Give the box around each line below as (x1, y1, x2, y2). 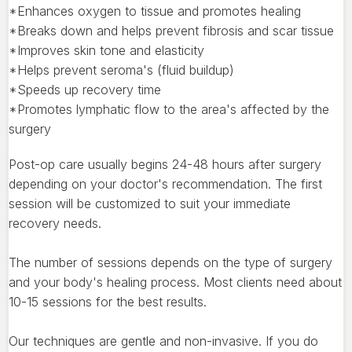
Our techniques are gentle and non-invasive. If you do (9, 332, 318, 349)
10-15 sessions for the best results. (9, 293, 207, 310)
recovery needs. (9, 214, 101, 231)
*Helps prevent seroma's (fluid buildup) (9, 61, 242, 78)
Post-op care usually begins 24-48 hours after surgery (9, 156, 321, 172)
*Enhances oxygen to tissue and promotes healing (9, 2, 309, 19)
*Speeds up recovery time (9, 81, 165, 97)
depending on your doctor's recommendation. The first (9, 175, 322, 192)
